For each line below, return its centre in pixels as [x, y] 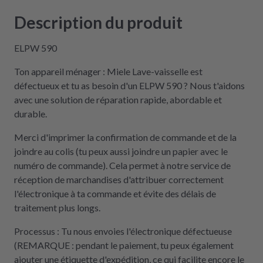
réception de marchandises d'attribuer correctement [119, 179]
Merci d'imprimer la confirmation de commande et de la [125, 137]
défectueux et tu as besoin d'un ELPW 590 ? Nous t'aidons [129, 85]
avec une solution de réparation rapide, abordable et [118, 100]
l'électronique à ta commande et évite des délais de [115, 193]
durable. [31, 114]
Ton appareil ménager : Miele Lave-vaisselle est [108, 71]
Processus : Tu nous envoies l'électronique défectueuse [123, 231]
